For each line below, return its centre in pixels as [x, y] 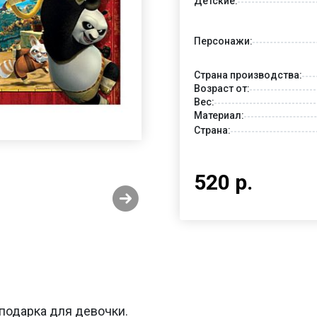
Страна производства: [248, 75]
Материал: [219, 115]
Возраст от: [222, 88]
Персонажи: [223, 41]
